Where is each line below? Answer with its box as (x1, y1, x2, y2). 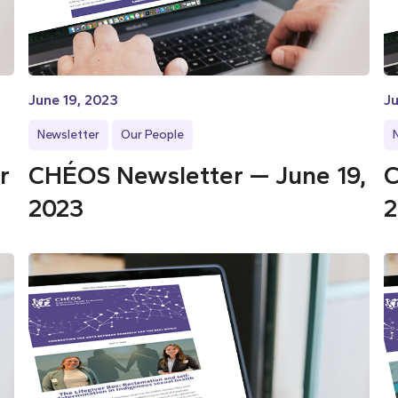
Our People (121, 127, 184, 142)
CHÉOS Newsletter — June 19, (28, 160, 367, 190)
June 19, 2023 (28, 92, 118, 108)
